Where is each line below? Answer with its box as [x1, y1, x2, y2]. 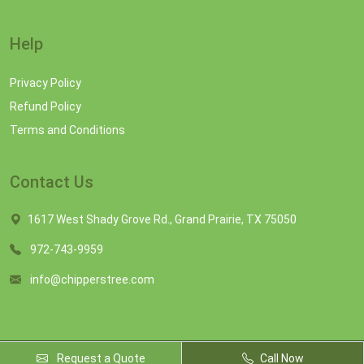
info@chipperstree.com [30, 273, 154, 286]
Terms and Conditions [10, 123, 125, 136]
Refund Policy [10, 100, 81, 113]
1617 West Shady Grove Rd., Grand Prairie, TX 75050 [28, 213, 297, 226]
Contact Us [10, 172, 93, 192]
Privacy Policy [10, 76, 81, 89]
